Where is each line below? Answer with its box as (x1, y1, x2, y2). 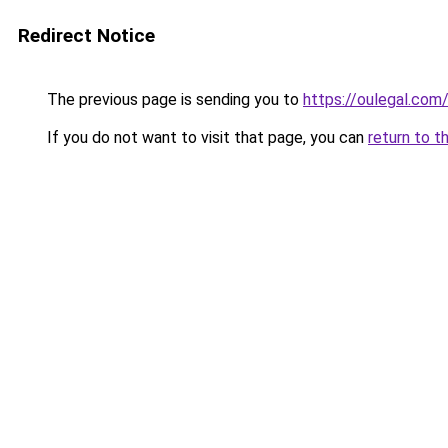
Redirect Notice (18, 24, 155, 47)
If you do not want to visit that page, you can (43, 128, 368, 147)
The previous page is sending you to (43, 90, 303, 109)
